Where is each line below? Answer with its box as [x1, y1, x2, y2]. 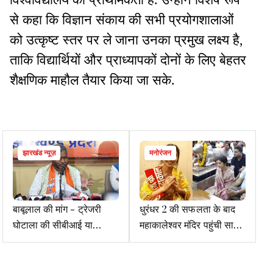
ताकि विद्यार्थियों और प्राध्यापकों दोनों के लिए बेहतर [10, 52, 246, 68]
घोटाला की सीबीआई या [13, 218, 93, 232]
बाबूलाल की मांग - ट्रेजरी [13, 202, 101, 216]
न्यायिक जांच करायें [13, 233, 79, 247]
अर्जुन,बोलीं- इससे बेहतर [140, 233, 225, 247]
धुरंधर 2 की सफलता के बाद [140, 202, 235, 216]
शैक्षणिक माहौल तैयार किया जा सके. [10, 73, 175, 88]
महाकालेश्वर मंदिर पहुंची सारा [140, 218, 240, 232]
